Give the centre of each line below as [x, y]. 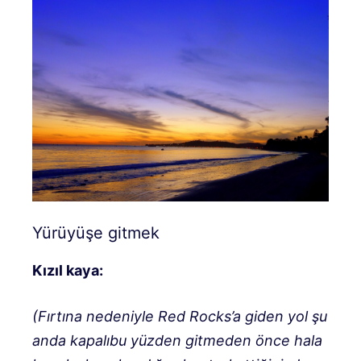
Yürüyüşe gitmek [96, 232]
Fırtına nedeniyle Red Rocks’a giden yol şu [183, 316]
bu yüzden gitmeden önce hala [216, 340]
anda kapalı [71, 340]
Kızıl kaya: [68, 270]
